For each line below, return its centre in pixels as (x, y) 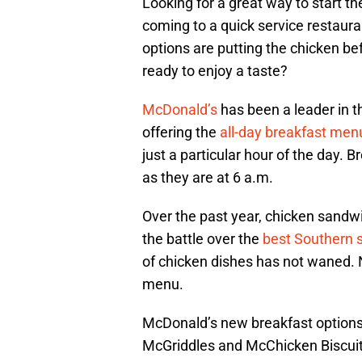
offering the (181, 133)
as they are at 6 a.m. (208, 178)
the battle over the (202, 239)
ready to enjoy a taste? (215, 71)
